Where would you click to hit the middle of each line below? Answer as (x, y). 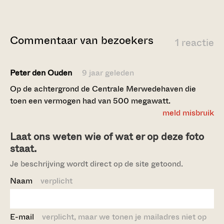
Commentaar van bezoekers (82, 40)
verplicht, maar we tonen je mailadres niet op (124, 217)
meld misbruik (188, 113)
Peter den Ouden (42, 73)
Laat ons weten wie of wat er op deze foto (107, 137)
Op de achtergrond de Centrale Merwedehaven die (103, 89)
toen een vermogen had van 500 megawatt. (90, 101)
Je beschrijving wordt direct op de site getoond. (96, 164)
